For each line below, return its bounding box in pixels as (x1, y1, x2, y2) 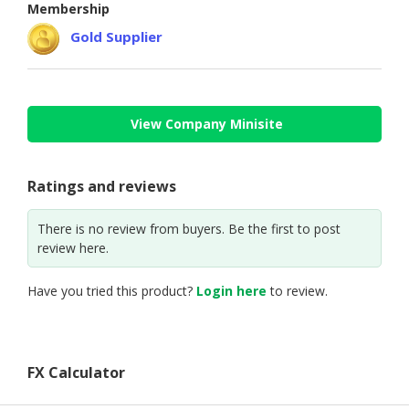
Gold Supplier (70, 27, 163, 47)
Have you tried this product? (27, 281, 196, 299)
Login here (196, 281, 267, 299)
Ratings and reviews (27, 175, 176, 196)
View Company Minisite (131, 115, 283, 133)
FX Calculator (27, 362, 125, 383)
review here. (37, 238, 109, 257)
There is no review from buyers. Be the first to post (37, 219, 341, 237)
